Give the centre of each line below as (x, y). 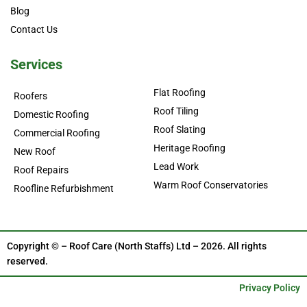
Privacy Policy (270, 288)
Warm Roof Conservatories (211, 185)
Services (36, 65)
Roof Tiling (176, 111)
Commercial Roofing (57, 133)
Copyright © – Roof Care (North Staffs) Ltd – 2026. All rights (137, 246)
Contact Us (34, 30)
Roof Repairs (41, 170)
